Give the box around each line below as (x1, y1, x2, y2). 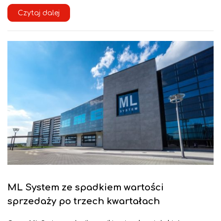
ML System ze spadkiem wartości (7, 183, 164, 193)
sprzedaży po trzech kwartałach (7, 196, 160, 207)
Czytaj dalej (18, 9, 60, 17)
